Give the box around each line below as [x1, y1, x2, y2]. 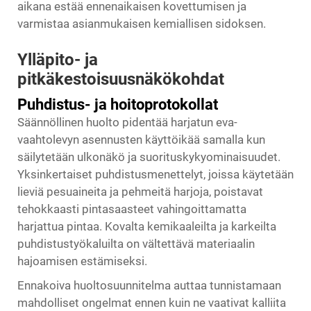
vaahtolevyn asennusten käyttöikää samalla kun [17, 133, 265, 147]
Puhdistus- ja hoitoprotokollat [17, 96, 218, 114]
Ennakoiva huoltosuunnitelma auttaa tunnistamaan [17, 278, 281, 293]
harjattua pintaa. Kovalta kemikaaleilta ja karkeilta [17, 219, 276, 234]
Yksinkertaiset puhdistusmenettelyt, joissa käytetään [17, 167, 294, 182]
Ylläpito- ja [17, 50, 98, 70]
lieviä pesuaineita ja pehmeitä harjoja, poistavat [17, 185, 263, 199]
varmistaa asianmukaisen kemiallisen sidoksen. [17, 17, 266, 31]
